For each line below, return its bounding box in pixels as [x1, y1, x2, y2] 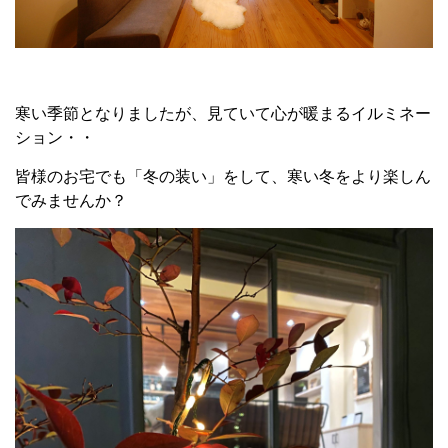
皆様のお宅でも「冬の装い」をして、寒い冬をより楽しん [15, 168, 431, 186]
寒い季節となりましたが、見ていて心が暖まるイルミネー [15, 105, 431, 123]
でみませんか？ [15, 192, 127, 210]
